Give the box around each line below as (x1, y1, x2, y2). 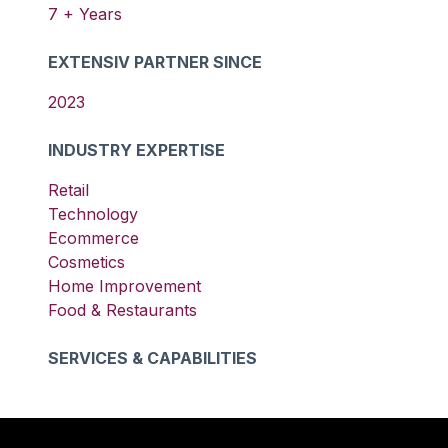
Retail (48, 180, 89, 200)
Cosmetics (48, 252, 125, 272)
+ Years (58, 4, 122, 24)
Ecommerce (48, 228, 139, 248)
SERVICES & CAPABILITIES (48, 348, 257, 368)
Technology (48, 204, 138, 224)
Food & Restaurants (48, 300, 197, 320)
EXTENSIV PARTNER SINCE (48, 52, 262, 72)
